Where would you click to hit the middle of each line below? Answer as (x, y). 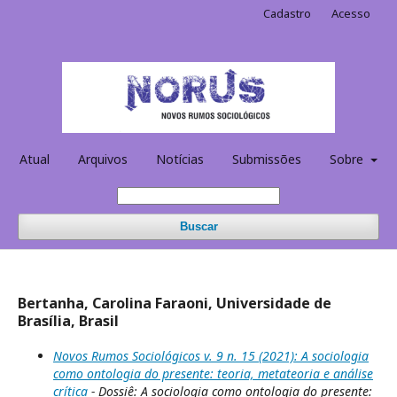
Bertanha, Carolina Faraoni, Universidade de (175, 303)
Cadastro (287, 13)
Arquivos (103, 159)
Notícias (180, 159)
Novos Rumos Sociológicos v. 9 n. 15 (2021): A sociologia (211, 355)
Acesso (351, 13)
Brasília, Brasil (68, 320)
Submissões (267, 159)
